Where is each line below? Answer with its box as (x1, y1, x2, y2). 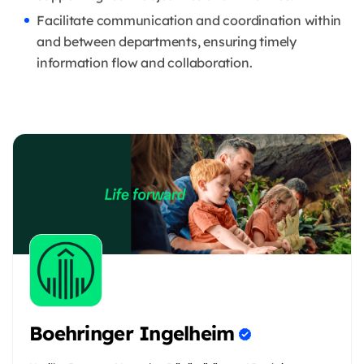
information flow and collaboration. (37, 54, 253, 71)
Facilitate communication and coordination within (37, 12, 342, 29)
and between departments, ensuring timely (37, 33, 297, 50)
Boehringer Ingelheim (29, 320, 235, 345)
